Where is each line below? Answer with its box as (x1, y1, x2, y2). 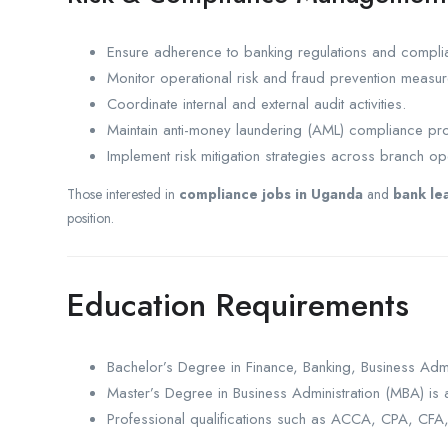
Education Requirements (67, 281, 409, 328)
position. (67, 207, 114, 228)
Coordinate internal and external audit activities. (107, 92, 406, 115)
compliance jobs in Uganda (179, 183, 363, 204)
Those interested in (67, 183, 179, 204)
